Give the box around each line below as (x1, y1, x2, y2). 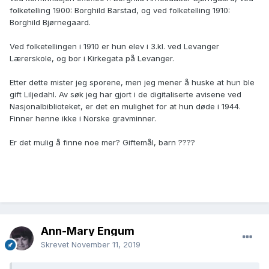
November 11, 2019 (71, 240, 141, 250)
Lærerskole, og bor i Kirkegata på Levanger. (10, 53, 174, 64)
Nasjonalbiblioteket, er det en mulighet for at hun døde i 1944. (10, 101, 241, 112)
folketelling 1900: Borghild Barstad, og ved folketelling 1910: (10, 5, 230, 16)
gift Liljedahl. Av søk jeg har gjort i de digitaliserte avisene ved (10, 89, 241, 100)
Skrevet (41, 240, 71, 250)
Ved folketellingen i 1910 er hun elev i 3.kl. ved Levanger (10, 41, 219, 52)
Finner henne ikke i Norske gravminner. (10, 113, 156, 124)
